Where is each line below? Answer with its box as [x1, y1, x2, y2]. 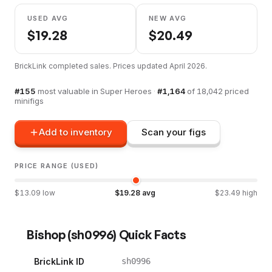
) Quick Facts [113, 226, 186, 242]
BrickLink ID [34, 256, 84, 267]
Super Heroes [100, 86, 152, 96]
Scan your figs [141, 126, 206, 138]
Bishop [27, 226, 66, 242]
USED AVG [27, 13, 69, 22]
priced [223, 86, 249, 96]
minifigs [15, 95, 44, 106]
